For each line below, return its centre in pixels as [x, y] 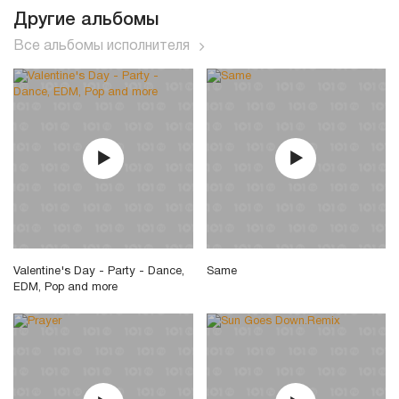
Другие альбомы [86, 20]
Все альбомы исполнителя [102, 46]
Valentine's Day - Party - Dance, [99, 272]
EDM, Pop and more [65, 288]
